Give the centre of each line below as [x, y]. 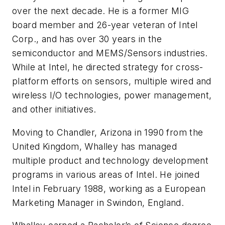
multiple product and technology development [110, 160]
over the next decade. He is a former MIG [100, 11]
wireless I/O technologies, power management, [112, 95]
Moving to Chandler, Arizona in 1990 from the [108, 132]
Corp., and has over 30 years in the [87, 39]
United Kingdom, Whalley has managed [94, 146]
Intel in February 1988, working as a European [109, 188]
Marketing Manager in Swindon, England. [98, 202]
